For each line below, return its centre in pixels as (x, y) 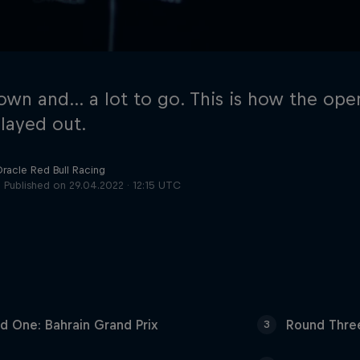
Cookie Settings (305, 183)
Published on (36, 185)
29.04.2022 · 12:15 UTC (125, 185)
